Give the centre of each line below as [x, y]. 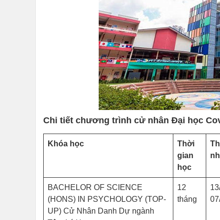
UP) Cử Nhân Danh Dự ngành [101, 211]
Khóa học [66, 144]
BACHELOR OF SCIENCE [95, 187]
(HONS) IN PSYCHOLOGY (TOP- [107, 199]
